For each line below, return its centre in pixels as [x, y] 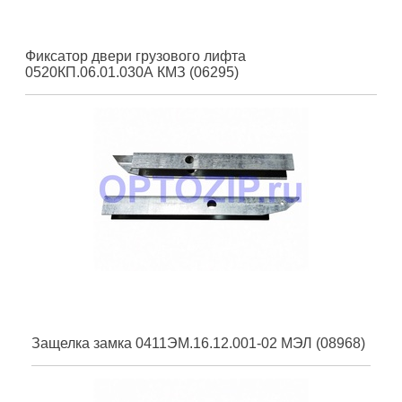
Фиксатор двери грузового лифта [135, 56]
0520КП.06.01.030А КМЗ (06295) [132, 72]
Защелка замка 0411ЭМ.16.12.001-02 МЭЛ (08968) [198, 343]
